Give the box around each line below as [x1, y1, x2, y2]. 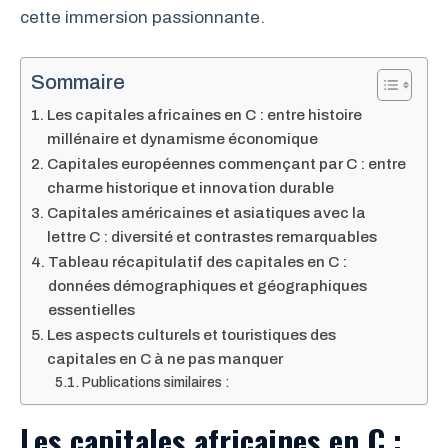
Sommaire [31, 70, 125, 93]
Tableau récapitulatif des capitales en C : [48, 253, 348, 270]
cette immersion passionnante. [20, 8, 265, 27]
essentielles [48, 301, 136, 318]
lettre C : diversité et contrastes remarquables [47, 228, 378, 245]
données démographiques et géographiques [48, 277, 368, 294]
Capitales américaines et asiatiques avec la [47, 204, 367, 221]
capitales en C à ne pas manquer [47, 350, 284, 367]
